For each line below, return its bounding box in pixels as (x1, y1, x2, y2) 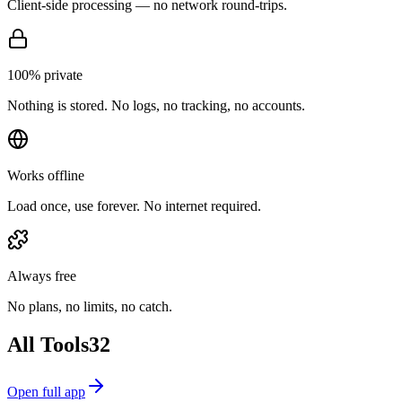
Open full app (7, 383, 85, 399)
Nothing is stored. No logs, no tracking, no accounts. (7, 97, 305, 113)
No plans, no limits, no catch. (7, 298, 172, 314)
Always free (7, 267, 76, 284)
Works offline (7, 167, 84, 183)
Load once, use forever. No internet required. (7, 197, 261, 214)
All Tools (7, 332, 89, 356)
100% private (7, 66, 83, 83)
